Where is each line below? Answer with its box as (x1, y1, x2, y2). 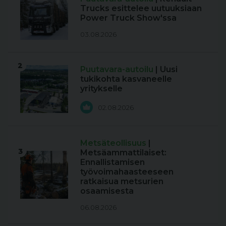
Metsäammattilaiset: (80, 148, 166, 157)
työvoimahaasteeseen (80, 167, 174, 177)
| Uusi (155, 65, 178, 74)
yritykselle (80, 84, 123, 93)
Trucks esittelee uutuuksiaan (80, 3, 202, 13)
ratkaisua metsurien (80, 177, 163, 186)
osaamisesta (80, 186, 134, 196)
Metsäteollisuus (80, 138, 148, 148)
